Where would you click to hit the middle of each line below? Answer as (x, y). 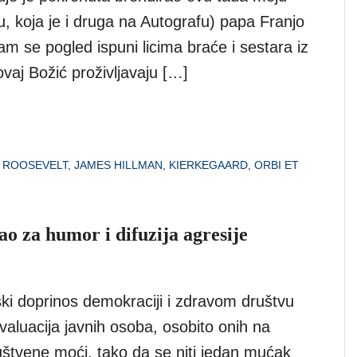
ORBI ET (277, 165)
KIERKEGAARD (208, 165)
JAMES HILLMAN (118, 165)
